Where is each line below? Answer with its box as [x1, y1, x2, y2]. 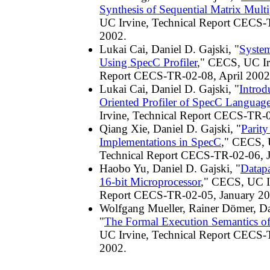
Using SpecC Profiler [99, 56, 197, 69]
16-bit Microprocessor [99, 175, 201, 189]
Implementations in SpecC [99, 136, 221, 149]
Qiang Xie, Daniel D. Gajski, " [99, 122, 241, 136]
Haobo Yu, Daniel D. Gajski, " [99, 162, 240, 175]
